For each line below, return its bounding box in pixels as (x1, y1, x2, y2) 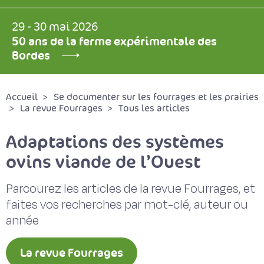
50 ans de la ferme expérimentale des (12, 34, 217, 49)
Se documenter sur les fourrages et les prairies (54, 91, 259, 103)
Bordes (12, 48, 50, 63)
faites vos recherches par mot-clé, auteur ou (6, 196, 248, 213)
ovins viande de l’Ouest (6, 150, 200, 173)
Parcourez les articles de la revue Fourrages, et (6, 180, 255, 197)
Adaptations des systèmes (6, 130, 224, 153)
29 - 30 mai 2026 (12, 20, 98, 34)
